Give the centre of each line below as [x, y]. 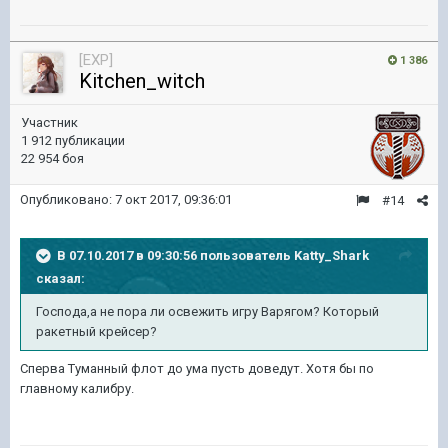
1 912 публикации [73, 140]
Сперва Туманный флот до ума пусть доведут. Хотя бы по [197, 368]
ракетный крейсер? [96, 331]
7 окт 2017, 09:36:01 [173, 199]
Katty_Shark [331, 255]
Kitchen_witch [142, 81]
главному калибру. [77, 388]
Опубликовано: [67, 199]
